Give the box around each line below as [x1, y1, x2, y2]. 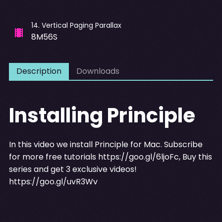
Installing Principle [8, 101, 195, 129]
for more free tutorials [8, 151, 98, 163]
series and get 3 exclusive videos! [8, 163, 137, 175]
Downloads [76, 65, 119, 77]
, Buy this [178, 151, 212, 163]
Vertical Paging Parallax [41, 20, 121, 30]
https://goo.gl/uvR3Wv [8, 175, 98, 187]
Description [16, 65, 61, 77]
